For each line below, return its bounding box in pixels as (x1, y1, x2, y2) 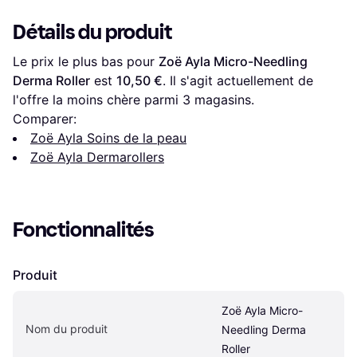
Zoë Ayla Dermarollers (30, 148, 164, 165)
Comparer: (13, 110, 76, 127)
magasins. (190, 91, 254, 108)
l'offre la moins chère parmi (13, 91, 182, 108)
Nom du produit (25, 321, 108, 335)
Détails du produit (13, 19, 172, 45)
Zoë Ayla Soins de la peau (30, 129, 186, 146)
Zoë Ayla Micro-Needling (159, 53, 308, 69)
